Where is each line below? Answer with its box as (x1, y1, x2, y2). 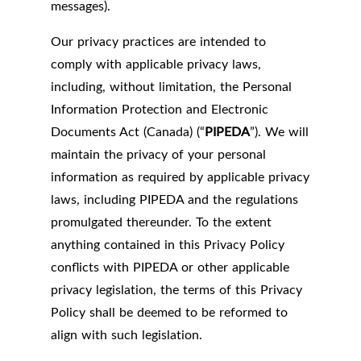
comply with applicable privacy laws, (51, 55, 261, 73)
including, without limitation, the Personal (51, 77, 292, 96)
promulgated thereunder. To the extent (51, 213, 272, 231)
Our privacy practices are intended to (51, 32, 266, 51)
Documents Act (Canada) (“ (51, 122, 205, 141)
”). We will (250, 122, 309, 141)
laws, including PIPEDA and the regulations (51, 190, 298, 209)
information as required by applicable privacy (51, 168, 309, 186)
